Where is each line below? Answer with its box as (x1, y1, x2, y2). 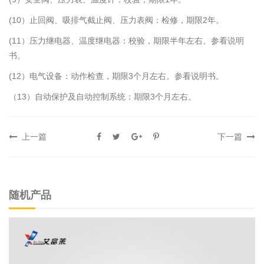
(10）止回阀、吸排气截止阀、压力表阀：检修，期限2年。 (9, 15, 224, 25)
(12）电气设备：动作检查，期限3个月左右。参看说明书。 (9, 71, 224, 81)
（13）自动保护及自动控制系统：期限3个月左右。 (9, 92, 196, 102)
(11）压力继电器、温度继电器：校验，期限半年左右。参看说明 (9, 36, 244, 46)
